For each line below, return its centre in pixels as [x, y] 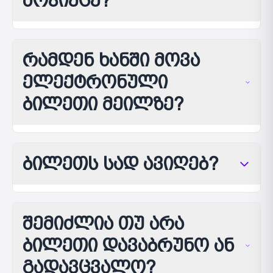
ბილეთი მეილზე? [103, 104]
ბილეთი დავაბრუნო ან [128, 245]
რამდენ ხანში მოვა [111, 60]
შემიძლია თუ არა [103, 223]
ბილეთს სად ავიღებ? [121, 164]
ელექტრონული [95, 82]
